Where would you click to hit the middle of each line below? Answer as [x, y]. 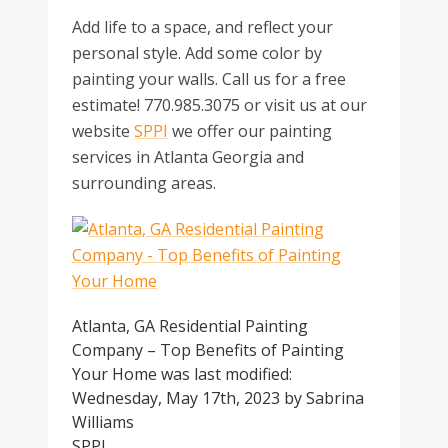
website [103, 131]
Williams [103, 422]
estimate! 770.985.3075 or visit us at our [219, 105]
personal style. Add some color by [197, 53]
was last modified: [224, 374]
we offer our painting [250, 131]
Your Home [114, 374]
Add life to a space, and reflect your [202, 27]
